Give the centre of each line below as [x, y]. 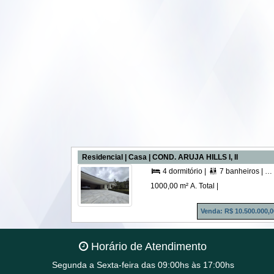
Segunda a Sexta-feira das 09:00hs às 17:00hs [143, 265]
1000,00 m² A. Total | [184, 186]
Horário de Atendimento [147, 246]
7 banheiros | [241, 172]
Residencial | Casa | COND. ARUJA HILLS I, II [160, 157]
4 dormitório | [183, 172]
